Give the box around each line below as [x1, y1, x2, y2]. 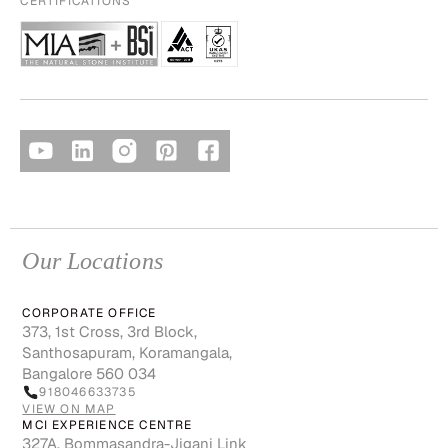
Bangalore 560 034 [22, 363, 157, 383]
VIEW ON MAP [22, 400, 116, 417]
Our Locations [22, 247, 163, 274]
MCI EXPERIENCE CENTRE [22, 416, 193, 433]
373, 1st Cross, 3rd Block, [22, 321, 198, 341]
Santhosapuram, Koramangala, [22, 342, 233, 362]
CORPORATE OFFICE [22, 304, 157, 321]
